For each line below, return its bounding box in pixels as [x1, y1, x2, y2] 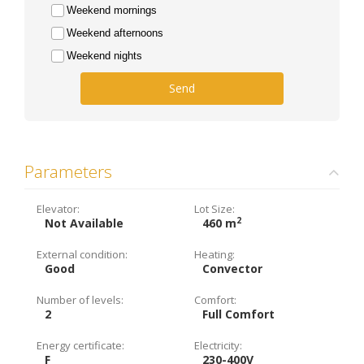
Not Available [45, 215, 123, 231]
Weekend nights [67, 50, 142, 62]
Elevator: [37, 201, 80, 216]
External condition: [37, 247, 128, 262]
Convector [202, 261, 262, 276]
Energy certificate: [37, 338, 124, 353]
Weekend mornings [67, 4, 157, 16]
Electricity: [194, 338, 242, 353]
